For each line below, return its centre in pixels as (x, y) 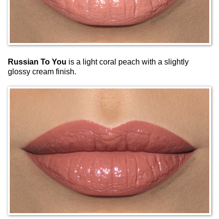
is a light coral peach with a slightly (128, 62)
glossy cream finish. (42, 71)
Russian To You (37, 62)
